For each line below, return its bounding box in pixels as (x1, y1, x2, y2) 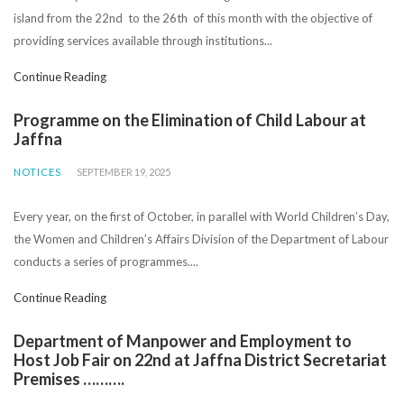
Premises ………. (14, 368, 124, 389)
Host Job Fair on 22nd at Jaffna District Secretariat (14, 349, 387, 370)
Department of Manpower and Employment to (14, 330, 352, 351)
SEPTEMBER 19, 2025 (77, 165, 170, 178)
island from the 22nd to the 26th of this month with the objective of (14, 10, 372, 25)
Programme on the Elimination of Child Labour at (14, 109, 366, 130)
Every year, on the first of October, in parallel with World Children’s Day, (14, 208, 390, 224)
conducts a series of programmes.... (14, 253, 198, 269)
